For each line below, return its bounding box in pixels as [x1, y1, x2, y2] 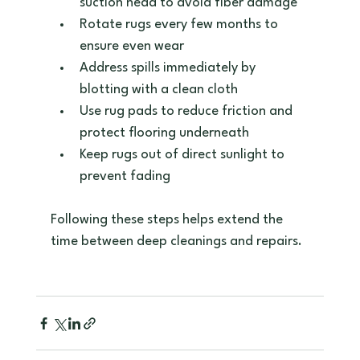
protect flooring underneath [79, 126, 256, 141]
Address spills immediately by [79, 61, 259, 76]
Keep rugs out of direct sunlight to [79, 148, 288, 162]
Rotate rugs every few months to [79, 18, 281, 32]
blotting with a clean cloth [79, 83, 244, 97]
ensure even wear [79, 39, 190, 54]
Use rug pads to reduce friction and [79, 104, 296, 119]
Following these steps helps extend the [50, 213, 286, 227]
